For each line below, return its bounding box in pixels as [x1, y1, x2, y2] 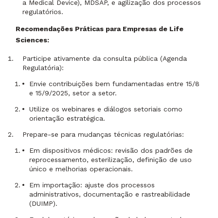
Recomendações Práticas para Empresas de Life [16, 24, 183, 33]
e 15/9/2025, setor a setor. [29, 89, 117, 97]
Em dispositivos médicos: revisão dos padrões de [29, 146, 193, 155]
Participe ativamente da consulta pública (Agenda [22, 54, 187, 63]
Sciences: [16, 36, 49, 44]
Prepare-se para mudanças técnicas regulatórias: [22, 130, 184, 139]
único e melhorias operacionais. [29, 165, 133, 173]
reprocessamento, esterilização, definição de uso [29, 156, 192, 164]
